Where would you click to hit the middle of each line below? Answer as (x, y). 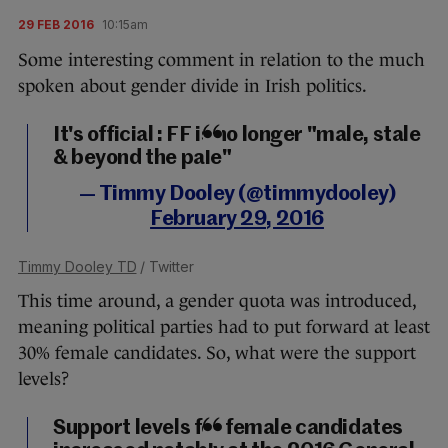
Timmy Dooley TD (77, 266)
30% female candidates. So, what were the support (217, 352)
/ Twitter (165, 266)
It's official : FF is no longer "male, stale (237, 135)
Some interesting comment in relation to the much (221, 59)
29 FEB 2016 (56, 24)
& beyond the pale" (142, 158)
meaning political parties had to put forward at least (224, 326)
